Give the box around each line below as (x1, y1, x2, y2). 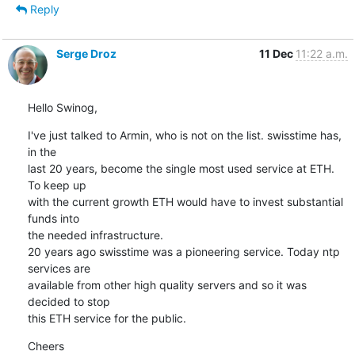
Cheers (27, 338, 64, 353)
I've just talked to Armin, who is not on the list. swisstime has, (27, 128, 342, 142)
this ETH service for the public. (27, 311, 186, 325)
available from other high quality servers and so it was (27, 277, 307, 292)
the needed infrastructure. (27, 227, 163, 242)
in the (27, 144, 56, 158)
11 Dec (258, 46, 296, 60)
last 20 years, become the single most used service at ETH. (27, 161, 334, 175)
